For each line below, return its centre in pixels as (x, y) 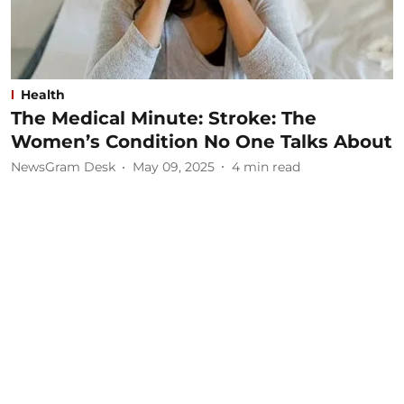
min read (272, 167)
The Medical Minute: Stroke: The (164, 118)
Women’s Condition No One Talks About (202, 141)
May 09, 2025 (174, 167)
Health (43, 94)
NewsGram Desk (63, 167)
